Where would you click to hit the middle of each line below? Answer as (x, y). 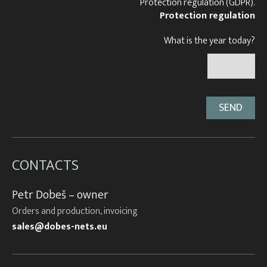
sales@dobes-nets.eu (60, 226)
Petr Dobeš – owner (60, 195)
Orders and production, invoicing (75, 211)
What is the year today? (209, 41)
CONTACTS (45, 165)
